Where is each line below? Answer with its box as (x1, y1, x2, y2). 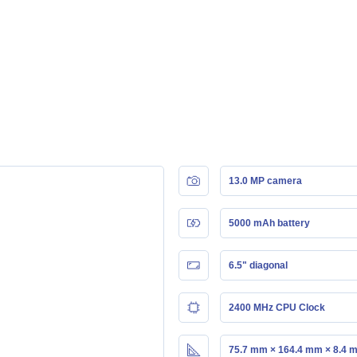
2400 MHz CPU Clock (229, 301, 325, 313)
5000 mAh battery (229, 217, 310, 229)
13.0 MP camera (229, 175, 302, 186)
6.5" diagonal (229, 259, 288, 271)
